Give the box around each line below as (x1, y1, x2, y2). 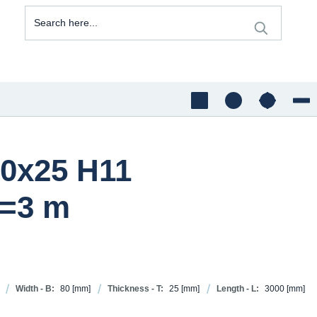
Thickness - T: (108, 284, 163, 294)
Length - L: (217, 284, 259, 294)
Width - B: (16, 284, 54, 294)
